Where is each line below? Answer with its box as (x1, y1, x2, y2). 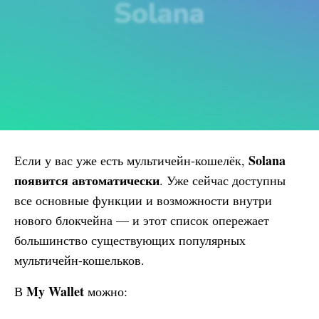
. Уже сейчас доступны (159, 171, 286, 189)
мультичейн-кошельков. (14, 251, 145, 268)
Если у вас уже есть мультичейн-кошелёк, (14, 151, 249, 169)
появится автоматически (14, 170, 159, 189)
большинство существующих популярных (14, 231, 246, 249)
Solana (249, 150, 286, 169)
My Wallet (26, 281, 84, 300)
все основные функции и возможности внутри (14, 191, 272, 209)
